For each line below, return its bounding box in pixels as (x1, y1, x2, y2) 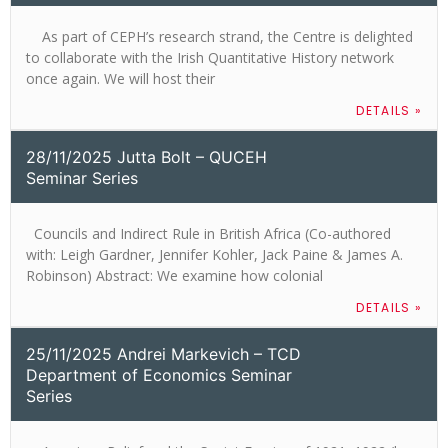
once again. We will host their (26, 68, 215, 88)
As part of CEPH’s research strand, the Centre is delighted (26, 26, 413, 46)
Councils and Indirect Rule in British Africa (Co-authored (26, 223, 391, 243)
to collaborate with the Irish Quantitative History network (26, 47, 394, 67)
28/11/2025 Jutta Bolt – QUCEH (26, 146, 267, 167)
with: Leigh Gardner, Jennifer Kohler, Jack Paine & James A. (26, 244, 403, 264)
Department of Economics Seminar (26, 364, 292, 385)
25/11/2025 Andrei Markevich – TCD (26, 343, 301, 364)
